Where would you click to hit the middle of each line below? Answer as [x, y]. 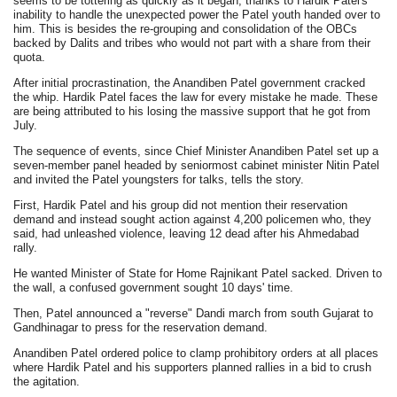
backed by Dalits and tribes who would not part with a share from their [192, 43]
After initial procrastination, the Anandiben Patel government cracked [190, 82]
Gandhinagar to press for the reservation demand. [141, 327]
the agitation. [47, 381]
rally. [26, 247]
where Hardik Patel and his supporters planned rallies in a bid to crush [193, 367]
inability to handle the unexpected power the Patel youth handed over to [197, 14]
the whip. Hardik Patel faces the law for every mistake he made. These [196, 97]
